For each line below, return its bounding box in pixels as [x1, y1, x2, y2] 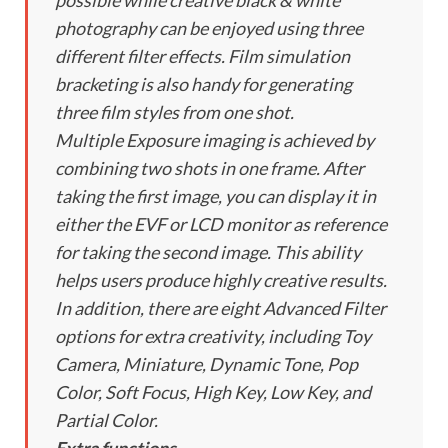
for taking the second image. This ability [55, 241, 361, 264]
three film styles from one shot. [55, 101, 294, 124]
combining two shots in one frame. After [55, 157, 364, 180]
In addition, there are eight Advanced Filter [55, 297, 386, 320]
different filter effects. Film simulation [55, 45, 350, 68]
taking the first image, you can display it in [55, 185, 376, 208]
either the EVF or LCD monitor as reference [55, 213, 387, 236]
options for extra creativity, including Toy [55, 325, 371, 348]
